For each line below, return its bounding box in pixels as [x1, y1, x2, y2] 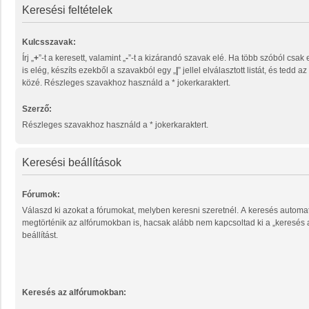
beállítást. [22, 230, 58, 241]
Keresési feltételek [22, 4, 112, 17]
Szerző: [22, 104, 52, 114]
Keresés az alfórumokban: [69, 287, 126, 297]
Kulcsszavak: [22, 37, 76, 48]
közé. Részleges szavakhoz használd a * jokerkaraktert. [22, 78, 230, 88]
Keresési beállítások [22, 157, 121, 169]
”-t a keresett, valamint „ [39, 53, 126, 63]
